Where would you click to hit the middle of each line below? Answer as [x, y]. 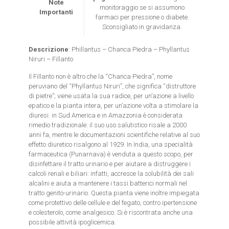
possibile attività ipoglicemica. [73, 222]
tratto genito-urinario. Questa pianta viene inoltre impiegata [114, 193]
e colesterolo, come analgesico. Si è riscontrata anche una [111, 212]
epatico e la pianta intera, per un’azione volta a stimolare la [114, 106]
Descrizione [49, 49]
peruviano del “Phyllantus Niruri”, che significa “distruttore [112, 86]
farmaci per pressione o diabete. [142, 17]
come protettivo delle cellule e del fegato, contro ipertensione [113, 203]
